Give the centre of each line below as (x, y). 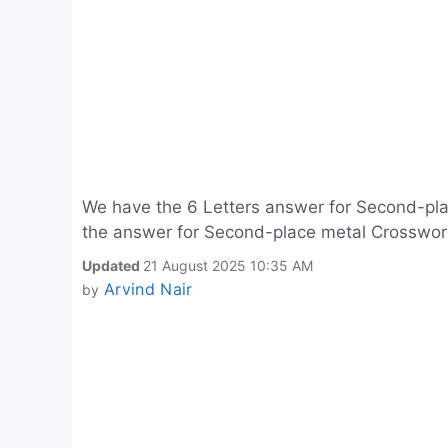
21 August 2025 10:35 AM (228, 265)
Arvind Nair (148, 289)
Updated (112, 265)
